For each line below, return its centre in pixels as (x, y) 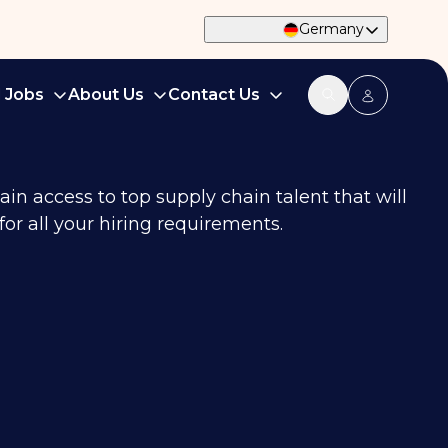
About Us (106, 94)
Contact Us (214, 94)
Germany (331, 29)
